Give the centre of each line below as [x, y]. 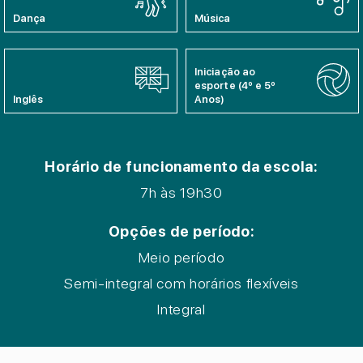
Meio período [181, 257]
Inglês [28, 99]
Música [213, 18]
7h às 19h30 [181, 192]
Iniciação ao [225, 72]
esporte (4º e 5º [235, 85]
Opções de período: [181, 231]
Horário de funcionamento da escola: [181, 167]
